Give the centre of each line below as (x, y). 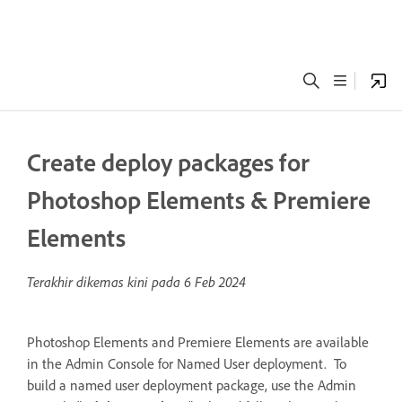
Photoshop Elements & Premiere (199, 200)
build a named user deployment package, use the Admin (192, 385)
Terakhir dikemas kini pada (105, 282)
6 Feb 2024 (215, 282)
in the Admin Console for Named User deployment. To (187, 363)
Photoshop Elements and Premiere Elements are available (198, 342)
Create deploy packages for (168, 162)
